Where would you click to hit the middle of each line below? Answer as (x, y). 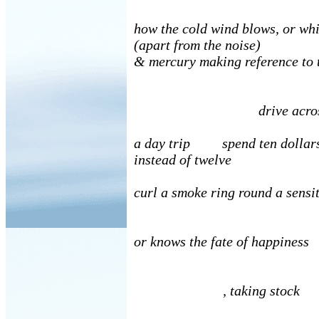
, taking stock (217, 291)
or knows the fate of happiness (221, 241)
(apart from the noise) (197, 45)
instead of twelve (183, 159)
